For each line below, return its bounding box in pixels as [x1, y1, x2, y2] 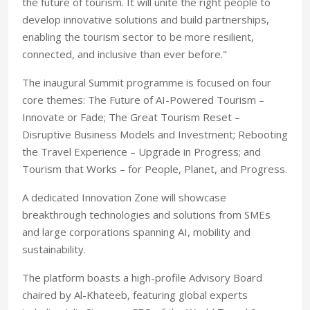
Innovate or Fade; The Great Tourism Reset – [22, 110, 240, 125]
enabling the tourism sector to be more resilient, [22, 30, 254, 44]
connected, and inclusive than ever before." [22, 47, 227, 62]
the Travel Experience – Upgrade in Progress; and [22, 145, 261, 159]
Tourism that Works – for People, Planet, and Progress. [22, 162, 287, 176]
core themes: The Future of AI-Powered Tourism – [22, 93, 264, 107]
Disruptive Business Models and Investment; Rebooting [22, 127, 288, 142]
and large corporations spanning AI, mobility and [22, 225, 250, 239]
